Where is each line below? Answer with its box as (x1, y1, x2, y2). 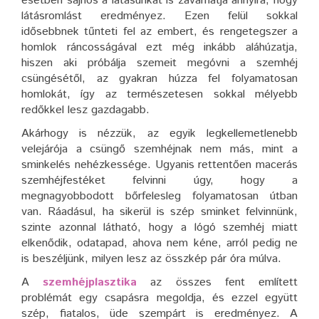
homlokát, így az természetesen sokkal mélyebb (21, 86, 298, 103)
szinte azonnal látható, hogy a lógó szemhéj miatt (21, 219, 298, 236)
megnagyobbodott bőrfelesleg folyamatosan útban (21, 188, 298, 205)
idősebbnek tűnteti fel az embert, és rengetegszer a (21, 23, 298, 41)
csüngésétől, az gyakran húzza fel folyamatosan (21, 70, 298, 88)
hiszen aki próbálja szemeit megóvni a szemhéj (21, 55, 298, 72)
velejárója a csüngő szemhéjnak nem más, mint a (21, 141, 298, 158)
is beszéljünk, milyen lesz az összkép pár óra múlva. (21, 251, 281, 268)
